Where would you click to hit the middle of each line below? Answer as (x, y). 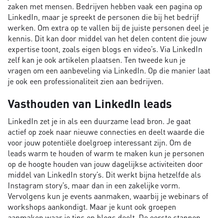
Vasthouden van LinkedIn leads (90, 104)
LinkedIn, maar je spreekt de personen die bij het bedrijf (103, 17)
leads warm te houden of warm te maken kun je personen (106, 153)
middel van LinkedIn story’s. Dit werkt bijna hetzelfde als (104, 175)
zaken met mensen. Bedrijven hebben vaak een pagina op (105, 6)
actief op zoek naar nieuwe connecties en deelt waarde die (106, 132)
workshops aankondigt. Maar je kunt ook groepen (92, 207)
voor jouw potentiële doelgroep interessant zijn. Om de (100, 143)
